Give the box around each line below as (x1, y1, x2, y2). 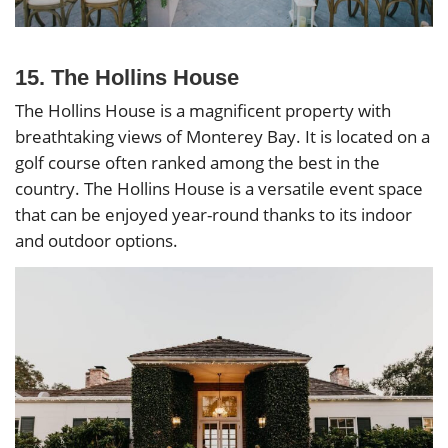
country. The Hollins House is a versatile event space (15, 177, 423, 201)
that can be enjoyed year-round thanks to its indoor (15, 203, 412, 227)
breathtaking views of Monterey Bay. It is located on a (15, 125, 430, 149)
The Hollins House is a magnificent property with (15, 99, 391, 123)
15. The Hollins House (15, 65, 239, 91)
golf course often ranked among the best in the (15, 151, 380, 175)
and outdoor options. (15, 229, 178, 253)
